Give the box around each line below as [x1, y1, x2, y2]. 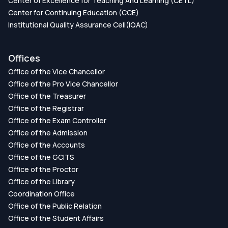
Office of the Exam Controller [8, 115, 106, 125]
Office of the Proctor [8, 164, 78, 174]
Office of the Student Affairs [8, 213, 104, 223]
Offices [8, 51, 40, 64]
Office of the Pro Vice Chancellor [8, 78, 118, 89]
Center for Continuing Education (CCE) [8, 7, 139, 17]
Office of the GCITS [8, 152, 74, 162]
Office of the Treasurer [8, 91, 86, 101]
